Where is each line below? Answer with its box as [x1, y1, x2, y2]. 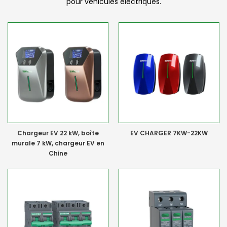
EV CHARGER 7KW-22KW [130, 128, 208, 137]
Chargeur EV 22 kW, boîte [17, 128, 99, 137]
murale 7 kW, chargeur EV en [12, 138, 104, 147]
